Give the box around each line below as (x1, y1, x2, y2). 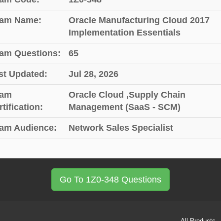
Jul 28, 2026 (68, 69, 118, 79)
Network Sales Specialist (68, 123, 173, 133)
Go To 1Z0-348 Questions (60, 175, 161, 184)
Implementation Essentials (68, 28, 181, 37)
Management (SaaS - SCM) (68, 102, 181, 112)
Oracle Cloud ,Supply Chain (68, 90, 185, 100)
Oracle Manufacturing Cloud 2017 (68, 15, 210, 25)
